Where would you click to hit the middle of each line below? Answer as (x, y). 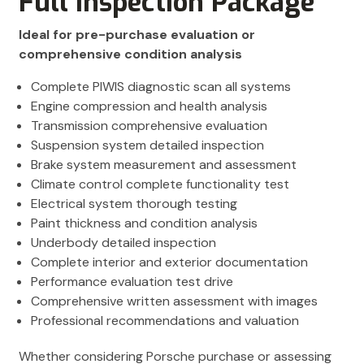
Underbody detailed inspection (123, 242)
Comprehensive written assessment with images (174, 301)
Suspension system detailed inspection (147, 145)
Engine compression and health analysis (149, 106)
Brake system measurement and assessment (164, 164)
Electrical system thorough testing (134, 203)
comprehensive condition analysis (130, 54)
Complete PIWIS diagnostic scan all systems (161, 86)
